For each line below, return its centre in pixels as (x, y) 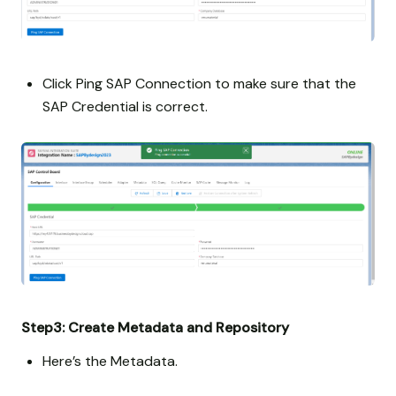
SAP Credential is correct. (125, 107)
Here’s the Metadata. (110, 361)
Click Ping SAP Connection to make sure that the (199, 84)
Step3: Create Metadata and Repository (155, 328)
